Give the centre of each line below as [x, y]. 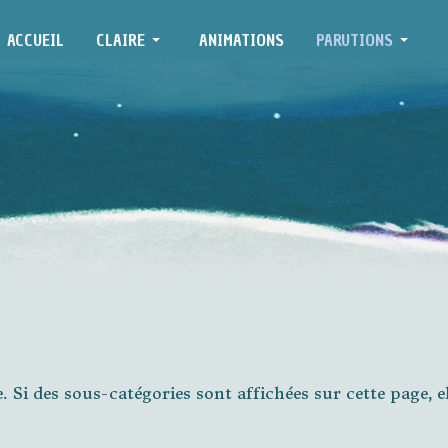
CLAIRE [120, 40]
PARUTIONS [354, 40]
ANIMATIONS [241, 40]
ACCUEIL [35, 40]
